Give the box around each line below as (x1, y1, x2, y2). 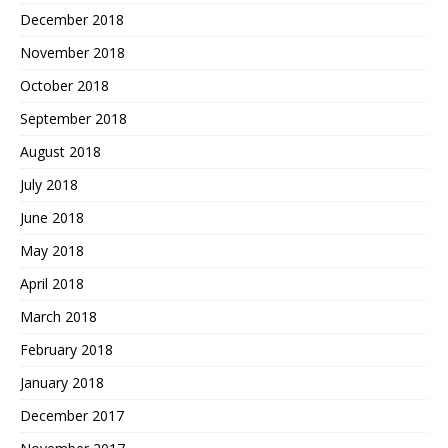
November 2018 (20, 42, 125, 62)
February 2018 (20, 339, 113, 359)
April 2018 (20, 273, 84, 293)
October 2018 (20, 75, 109, 95)
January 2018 (20, 372, 104, 392)
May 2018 (20, 240, 84, 260)
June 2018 (20, 207, 84, 227)
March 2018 (20, 306, 97, 326)
